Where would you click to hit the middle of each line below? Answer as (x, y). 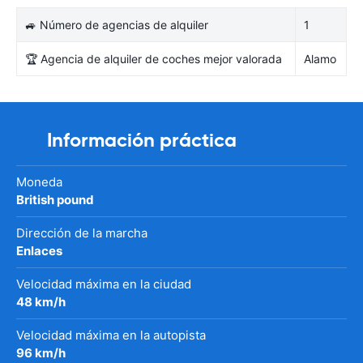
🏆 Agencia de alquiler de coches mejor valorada (154, 58)
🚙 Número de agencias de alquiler (117, 24)
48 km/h (41, 301)
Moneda (39, 181)
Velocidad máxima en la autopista (111, 335)
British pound (55, 199)
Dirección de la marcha (82, 233)
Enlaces (39, 250)
